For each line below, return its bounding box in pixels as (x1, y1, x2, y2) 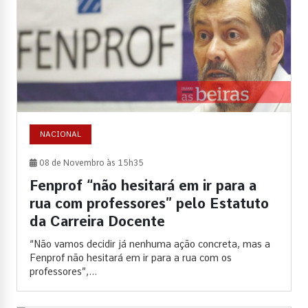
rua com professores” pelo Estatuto (30, 195, 269, 212)
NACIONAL (40, 129, 81, 140)
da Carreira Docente (30, 213, 165, 230)
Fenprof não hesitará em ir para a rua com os (30, 252, 232, 264)
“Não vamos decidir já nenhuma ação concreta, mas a (30, 239, 270, 250)
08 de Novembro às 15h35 (37, 158, 144, 168)
